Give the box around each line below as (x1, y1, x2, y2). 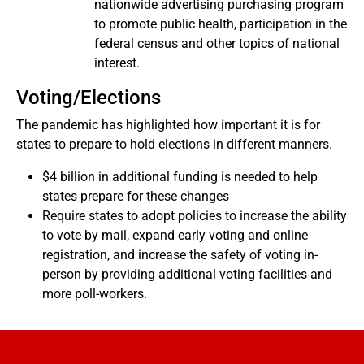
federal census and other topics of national (94, 36, 340, 51)
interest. (94, 55, 140, 71)
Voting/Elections (16, 86, 161, 109)
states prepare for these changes (42, 188, 229, 204)
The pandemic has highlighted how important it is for (16, 117, 320, 132)
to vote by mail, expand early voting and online (42, 227, 308, 243)
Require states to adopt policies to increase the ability (42, 208, 347, 223)
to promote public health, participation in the (94, 16, 347, 32)
